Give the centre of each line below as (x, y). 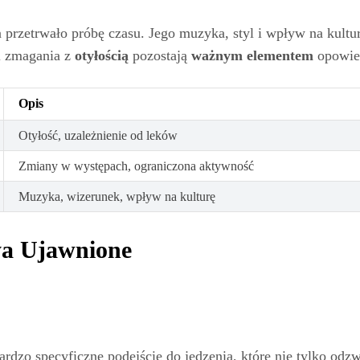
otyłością (102, 55)
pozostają (160, 55)
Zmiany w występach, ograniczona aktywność (136, 166)
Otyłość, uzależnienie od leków (98, 135)
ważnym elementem (252, 55)
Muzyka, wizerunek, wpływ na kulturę (117, 196)
